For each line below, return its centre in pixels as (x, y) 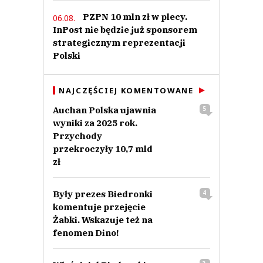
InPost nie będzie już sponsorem (125, 30)
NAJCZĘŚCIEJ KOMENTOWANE (126, 91)
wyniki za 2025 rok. (95, 123)
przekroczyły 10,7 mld (103, 149)
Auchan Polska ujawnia (104, 110)
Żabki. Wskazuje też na (103, 220)
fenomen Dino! (86, 233)
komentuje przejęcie (99, 207)
